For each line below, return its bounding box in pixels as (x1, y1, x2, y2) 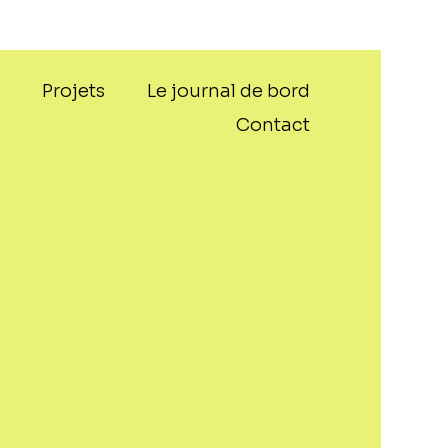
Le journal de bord (147, 80, 311, 103)
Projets (42, 80, 106, 103)
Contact (236, 114, 311, 137)
